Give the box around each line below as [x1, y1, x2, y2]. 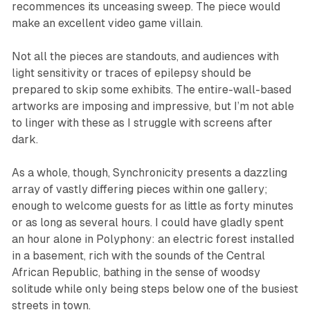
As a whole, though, [11, 166, 113, 180]
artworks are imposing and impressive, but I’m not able [11, 100, 294, 113]
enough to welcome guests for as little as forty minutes [11, 199, 293, 213]
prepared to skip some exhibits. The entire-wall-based [11, 83, 291, 97]
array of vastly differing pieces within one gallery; [11, 183, 268, 197]
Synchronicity [112, 166, 183, 180]
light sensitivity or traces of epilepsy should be [11, 66, 251, 80]
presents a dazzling [183, 166, 287, 180]
